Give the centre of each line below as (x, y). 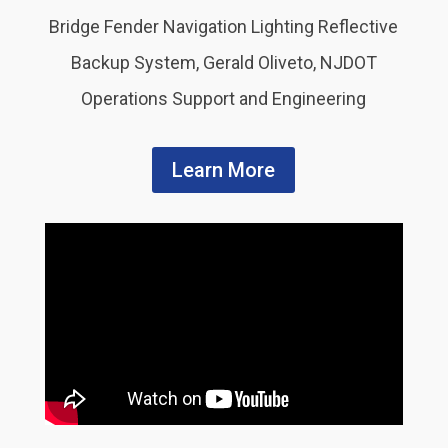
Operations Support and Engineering (224, 99)
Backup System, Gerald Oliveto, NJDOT (223, 63)
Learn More (224, 170)
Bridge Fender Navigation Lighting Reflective (224, 27)
